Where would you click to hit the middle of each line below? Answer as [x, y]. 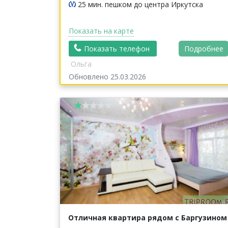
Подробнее [204, 48]
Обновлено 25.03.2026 [107, 77]
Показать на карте [101, 31]
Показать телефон [117, 48]
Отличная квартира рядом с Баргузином [148, 217]
